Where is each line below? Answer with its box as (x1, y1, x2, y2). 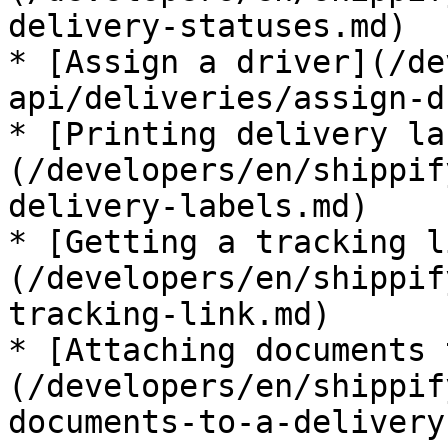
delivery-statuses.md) (8, 8, 407, 44)
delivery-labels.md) (8, 188, 369, 224)
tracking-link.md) (8, 296, 331, 332)
